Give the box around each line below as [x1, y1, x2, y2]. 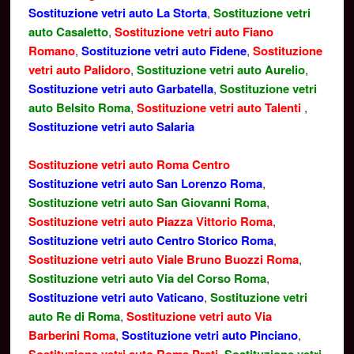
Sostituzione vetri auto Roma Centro [28, 156, 230, 173]
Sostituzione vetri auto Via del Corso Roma [28, 269, 266, 287]
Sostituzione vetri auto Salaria [28, 118, 194, 135]
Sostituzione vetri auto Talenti [136, 99, 304, 116]
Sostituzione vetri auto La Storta [28, 4, 207, 21]
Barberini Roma [28, 326, 115, 344]
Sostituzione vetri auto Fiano [114, 23, 273, 40]
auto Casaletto [28, 23, 108, 40]
